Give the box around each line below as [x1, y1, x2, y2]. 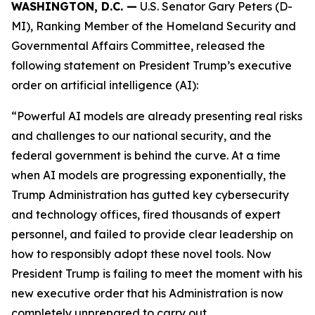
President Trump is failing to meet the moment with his [11, 266, 302, 281]
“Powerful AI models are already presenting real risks [11, 109, 302, 123]
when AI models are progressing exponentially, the [11, 168, 286, 182]
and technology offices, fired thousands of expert [11, 207, 281, 221]
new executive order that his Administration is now [11, 286, 283, 300]
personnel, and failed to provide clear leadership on [11, 227, 293, 241]
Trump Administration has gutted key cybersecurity [11, 188, 289, 202]
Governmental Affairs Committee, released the [11, 39, 265, 53]
